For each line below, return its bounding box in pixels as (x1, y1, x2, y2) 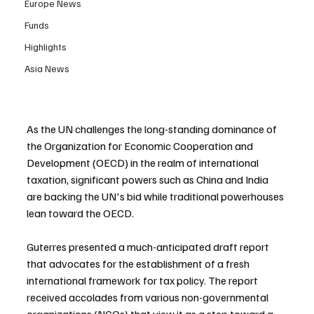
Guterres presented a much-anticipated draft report (27, 240, 271, 254)
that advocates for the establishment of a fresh (27, 257, 252, 271)
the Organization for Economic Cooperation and (27, 139, 255, 153)
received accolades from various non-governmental (27, 290, 271, 305)
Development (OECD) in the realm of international (27, 156, 261, 170)
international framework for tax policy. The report (27, 273, 260, 288)
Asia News (25, 62, 69, 75)
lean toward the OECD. (27, 206, 134, 221)
